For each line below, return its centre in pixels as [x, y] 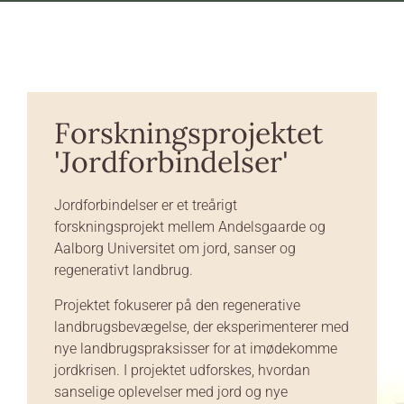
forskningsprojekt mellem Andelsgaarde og [190, 227]
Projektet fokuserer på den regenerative [177, 305]
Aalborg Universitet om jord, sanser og [175, 249]
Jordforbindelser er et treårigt [146, 206]
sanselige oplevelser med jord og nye [171, 391]
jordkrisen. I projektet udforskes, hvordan [182, 370]
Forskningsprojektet [188, 133]
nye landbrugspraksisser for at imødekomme [196, 348]
